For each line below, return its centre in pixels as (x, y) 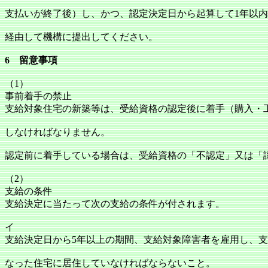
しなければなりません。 (57, 132)
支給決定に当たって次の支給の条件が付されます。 (115, 204)
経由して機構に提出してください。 (81, 37)
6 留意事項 (31, 60)
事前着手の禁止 (38, 96)
